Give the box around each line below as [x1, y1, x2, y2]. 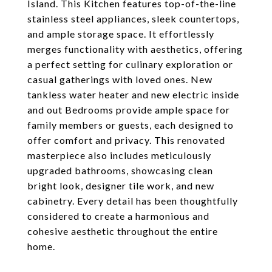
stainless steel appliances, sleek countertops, [27, 13, 239, 24]
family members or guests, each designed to [27, 119, 234, 131]
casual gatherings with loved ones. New [27, 73, 212, 85]
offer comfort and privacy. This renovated [27, 134, 225, 146]
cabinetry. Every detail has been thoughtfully [27, 195, 238, 206]
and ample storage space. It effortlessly [27, 28, 214, 39]
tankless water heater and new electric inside [27, 89, 239, 100]
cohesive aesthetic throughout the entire [27, 225, 218, 237]
